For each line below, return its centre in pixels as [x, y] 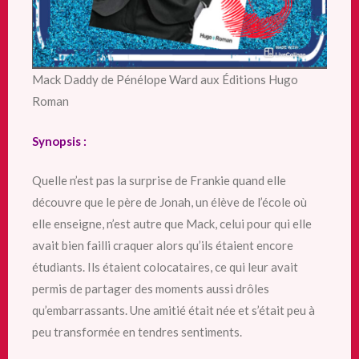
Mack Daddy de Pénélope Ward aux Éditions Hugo [165, 80]
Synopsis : [59, 141]
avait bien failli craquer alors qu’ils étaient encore [163, 246]
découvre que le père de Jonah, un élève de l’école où [169, 202]
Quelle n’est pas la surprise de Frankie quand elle [159, 181]
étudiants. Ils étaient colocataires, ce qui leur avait [165, 267]
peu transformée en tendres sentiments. [137, 332]
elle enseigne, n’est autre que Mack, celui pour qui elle [172, 224]
